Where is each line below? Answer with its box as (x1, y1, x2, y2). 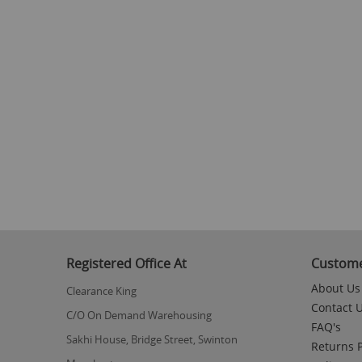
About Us (310, 280, 360, 296)
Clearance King (66, 283, 137, 298)
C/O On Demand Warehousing (66, 307, 212, 322)
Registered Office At (66, 254, 187, 272)
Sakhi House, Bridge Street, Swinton (66, 331, 238, 347)
